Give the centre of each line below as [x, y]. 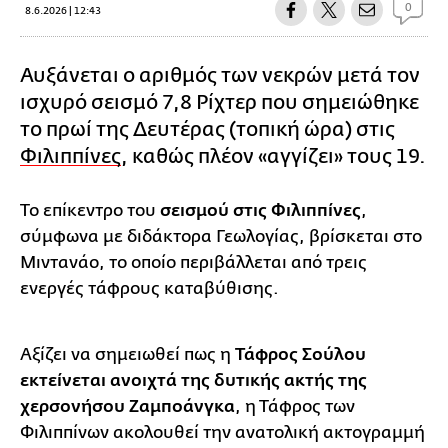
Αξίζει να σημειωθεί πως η [127, 354]
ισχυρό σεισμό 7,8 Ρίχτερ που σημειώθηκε [219, 102]
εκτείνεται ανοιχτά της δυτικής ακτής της [193, 380]
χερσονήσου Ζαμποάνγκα [127, 406]
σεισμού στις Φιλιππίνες [260, 210]
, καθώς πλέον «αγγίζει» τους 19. [273, 156]
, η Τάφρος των [295, 406]
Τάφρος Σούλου [300, 354]
